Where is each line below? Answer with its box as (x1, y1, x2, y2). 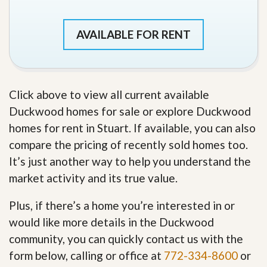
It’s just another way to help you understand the (9, 154, 251, 168)
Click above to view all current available (9, 88, 209, 101)
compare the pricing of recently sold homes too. (9, 138, 248, 151)
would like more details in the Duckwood (9, 215, 214, 229)
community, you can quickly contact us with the (9, 232, 243, 246)
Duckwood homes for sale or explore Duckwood (9, 104, 251, 118)
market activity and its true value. (9, 171, 178, 185)
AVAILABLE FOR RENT (76, 27, 191, 41)
